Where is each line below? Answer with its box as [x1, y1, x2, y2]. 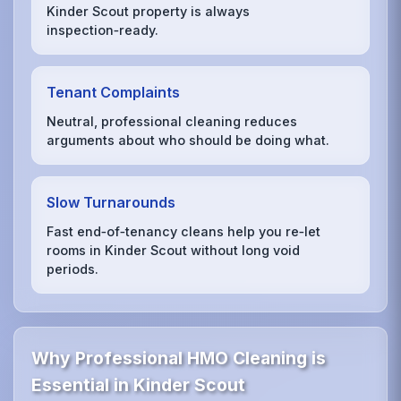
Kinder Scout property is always [47, 3, 251, 19]
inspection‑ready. [47, 21, 159, 38]
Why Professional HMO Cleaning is [31, 346, 327, 369]
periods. [47, 261, 99, 277]
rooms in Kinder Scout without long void [47, 243, 301, 259]
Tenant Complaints [47, 82, 181, 101]
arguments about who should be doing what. [47, 132, 330, 149]
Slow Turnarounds [47, 192, 176, 211]
